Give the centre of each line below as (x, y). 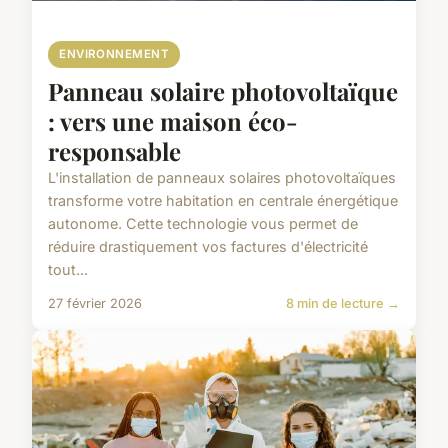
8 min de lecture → (343, 303)
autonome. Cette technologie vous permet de (203, 223)
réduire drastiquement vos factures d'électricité (208, 246)
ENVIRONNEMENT (114, 53)
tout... (68, 269)
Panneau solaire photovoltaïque (223, 90)
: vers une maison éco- (173, 120)
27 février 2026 (95, 303)
